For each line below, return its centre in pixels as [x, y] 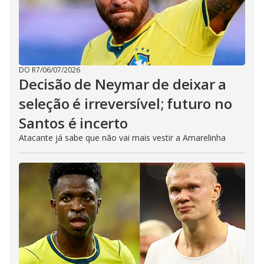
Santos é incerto [73, 123]
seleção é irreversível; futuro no [126, 104]
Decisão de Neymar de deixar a [123, 84]
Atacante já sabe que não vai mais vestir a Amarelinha [122, 138]
